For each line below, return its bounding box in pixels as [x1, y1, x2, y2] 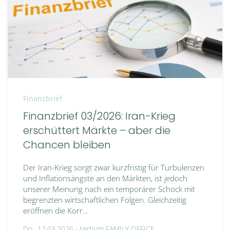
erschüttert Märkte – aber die [23, 123, 170, 138]
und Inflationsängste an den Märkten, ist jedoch [23, 173, 187, 184]
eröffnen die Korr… [23, 205, 88, 216]
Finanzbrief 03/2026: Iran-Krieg [23, 109, 176, 124]
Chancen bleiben [23, 138, 111, 152]
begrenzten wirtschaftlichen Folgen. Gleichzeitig [23, 195, 186, 205]
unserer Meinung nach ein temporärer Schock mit [23, 184, 195, 195]
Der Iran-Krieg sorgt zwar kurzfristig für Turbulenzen [23, 162, 204, 173]
